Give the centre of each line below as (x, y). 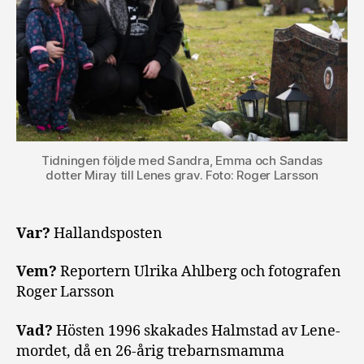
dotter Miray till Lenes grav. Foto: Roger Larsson (182, 175)
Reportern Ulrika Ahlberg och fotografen (199, 272)
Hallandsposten (108, 233)
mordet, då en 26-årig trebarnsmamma (150, 351)
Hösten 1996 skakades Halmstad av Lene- (198, 331)
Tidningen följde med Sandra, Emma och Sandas (182, 160)
